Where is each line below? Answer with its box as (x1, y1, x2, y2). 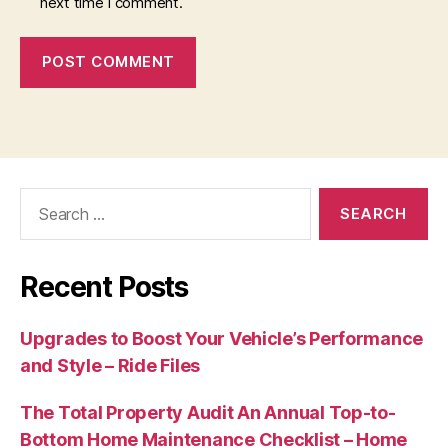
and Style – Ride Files (20, 354, 201, 376)
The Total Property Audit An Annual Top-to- (20, 401, 396, 423)
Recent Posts (20, 269, 189, 304)
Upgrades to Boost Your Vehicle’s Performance (20, 327, 424, 349)
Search (11, 186, 67, 208)
